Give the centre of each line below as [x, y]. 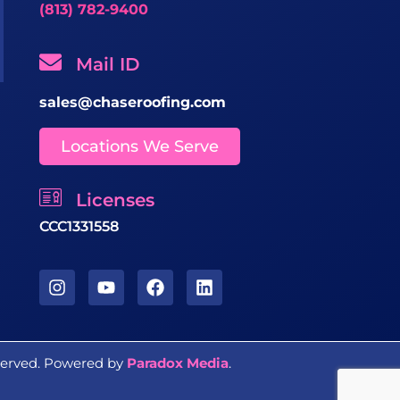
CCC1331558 [79, 227]
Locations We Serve [140, 147]
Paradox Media [178, 362]
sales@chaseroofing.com [133, 103]
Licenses [116, 200]
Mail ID [108, 65]
